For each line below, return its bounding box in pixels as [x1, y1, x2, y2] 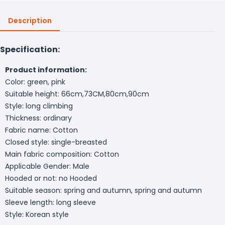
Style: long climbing [5, 100, 73, 111]
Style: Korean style [5, 209, 69, 219]
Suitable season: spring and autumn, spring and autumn [5, 185, 202, 195]
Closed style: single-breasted [5, 137, 107, 147]
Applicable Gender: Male [5, 161, 89, 171]
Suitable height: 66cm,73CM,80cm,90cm [5, 88, 149, 99]
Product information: [5, 64, 87, 75]
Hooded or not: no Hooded [5, 173, 97, 183]
